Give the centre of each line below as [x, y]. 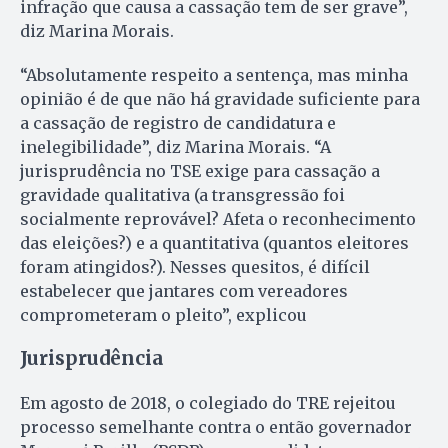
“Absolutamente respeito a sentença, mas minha [214, 75]
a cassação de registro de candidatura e [178, 123]
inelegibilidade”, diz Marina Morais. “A [175, 147]
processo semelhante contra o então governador [216, 427]
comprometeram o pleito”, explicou [163, 315]
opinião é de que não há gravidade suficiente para [220, 99]
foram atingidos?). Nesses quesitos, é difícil [195, 267]
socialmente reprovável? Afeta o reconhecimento [218, 219]
